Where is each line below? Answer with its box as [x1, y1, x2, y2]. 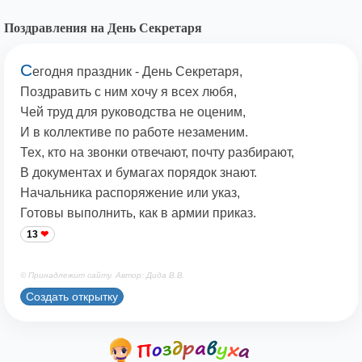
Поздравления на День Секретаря [4, 21, 202, 36]
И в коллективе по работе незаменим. [20, 125, 248, 140]
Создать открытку [26, 289, 118, 303]
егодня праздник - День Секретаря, [32, 65, 242, 79]
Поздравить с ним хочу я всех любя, [20, 85, 237, 99]
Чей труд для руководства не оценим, [20, 105, 246, 120]
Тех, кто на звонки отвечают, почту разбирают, [20, 145, 294, 160]
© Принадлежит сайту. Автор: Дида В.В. [20, 271, 185, 280]
